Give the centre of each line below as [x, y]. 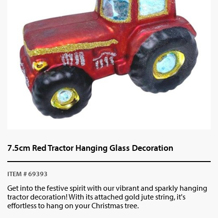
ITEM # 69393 [27, 174]
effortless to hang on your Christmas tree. [73, 205]
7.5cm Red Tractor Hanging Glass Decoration [90, 148]
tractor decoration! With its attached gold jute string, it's [96, 197]
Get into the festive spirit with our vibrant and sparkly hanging [107, 188]
